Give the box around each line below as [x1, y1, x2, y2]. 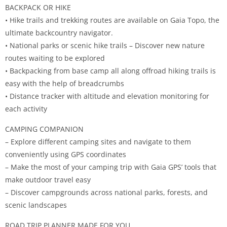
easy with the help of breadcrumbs [5, 78, 124, 88]
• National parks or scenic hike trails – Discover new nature [5, 40, 205, 50]
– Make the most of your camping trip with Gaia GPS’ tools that [5, 162, 216, 172]
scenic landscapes [5, 200, 67, 210]
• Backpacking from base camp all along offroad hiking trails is [5, 65, 216, 75]
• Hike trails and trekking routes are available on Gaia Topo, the [5, 15, 219, 25]
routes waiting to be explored [5, 53, 105, 63]
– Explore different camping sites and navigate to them [5, 136, 191, 146]
